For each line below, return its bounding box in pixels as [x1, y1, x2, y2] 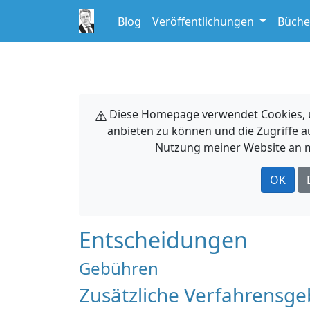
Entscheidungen [79, 225, 248, 255]
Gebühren [79, 257, 158, 280]
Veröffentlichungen [152, 13, 257, 29]
